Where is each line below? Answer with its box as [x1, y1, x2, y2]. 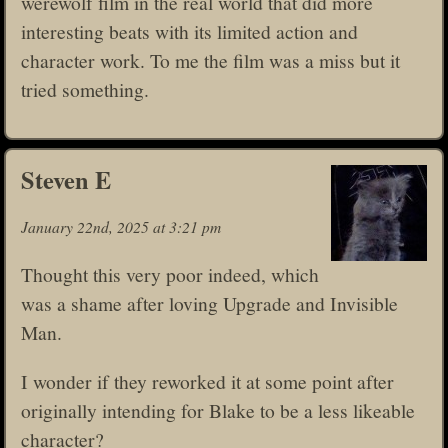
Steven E [21, 162, 111, 198]
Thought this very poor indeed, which [21, 261, 319, 288]
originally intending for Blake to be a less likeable [21, 396, 415, 423]
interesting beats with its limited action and [21, 17, 358, 44]
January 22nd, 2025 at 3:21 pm [21, 215, 221, 237]
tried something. [21, 75, 149, 102]
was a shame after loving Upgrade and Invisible [21, 290, 398, 317]
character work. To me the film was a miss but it [21, 46, 400, 73]
